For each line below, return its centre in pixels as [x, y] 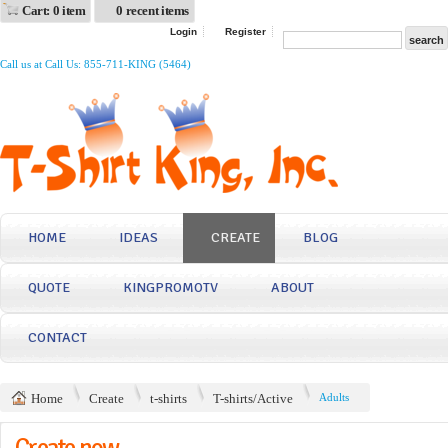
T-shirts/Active [253, 398]
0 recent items [153, 10]
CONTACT [57, 337]
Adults [334, 397]
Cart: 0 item [54, 10]
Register [245, 31]
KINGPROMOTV [170, 287]
